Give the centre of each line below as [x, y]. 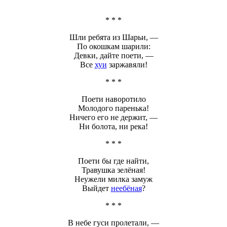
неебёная [126, 188]
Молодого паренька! [113, 108]
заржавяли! [127, 64]
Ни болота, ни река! [113, 126]
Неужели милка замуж [113, 179]
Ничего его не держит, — [113, 117]
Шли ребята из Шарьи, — [113, 37]
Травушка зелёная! [113, 170]
